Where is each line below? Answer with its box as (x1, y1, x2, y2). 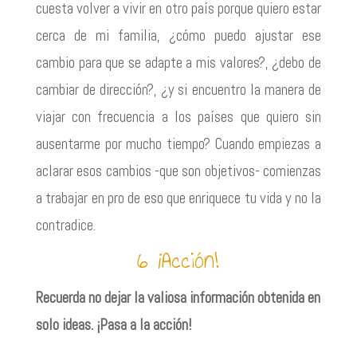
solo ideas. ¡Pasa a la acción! (35, 314, 191, 335)
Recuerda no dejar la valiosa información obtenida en (35, 287, 320, 308)
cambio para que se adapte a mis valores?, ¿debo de (35, 52, 322, 73)
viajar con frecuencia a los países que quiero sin (35, 106, 322, 127)
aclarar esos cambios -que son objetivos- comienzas (35, 160, 322, 181)
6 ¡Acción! (137, 241, 220, 278)
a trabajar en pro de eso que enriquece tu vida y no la (35, 187, 322, 208)
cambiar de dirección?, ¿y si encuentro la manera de (35, 79, 322, 100)
